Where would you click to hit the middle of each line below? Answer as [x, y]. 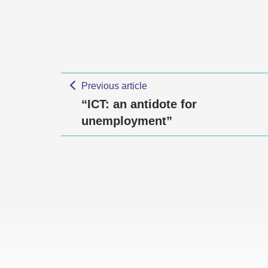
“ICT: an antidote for [139, 104]
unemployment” [127, 121]
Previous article [114, 86]
